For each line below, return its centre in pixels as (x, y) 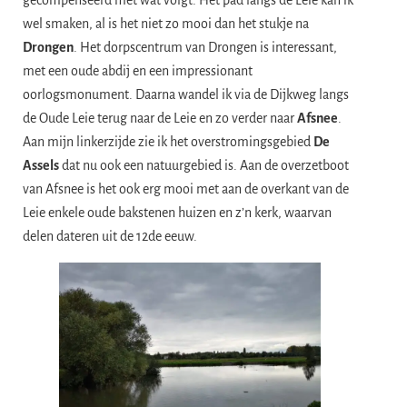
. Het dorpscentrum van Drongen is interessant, (205, 47)
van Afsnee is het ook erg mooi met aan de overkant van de (186, 189)
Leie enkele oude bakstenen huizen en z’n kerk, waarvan (177, 212)
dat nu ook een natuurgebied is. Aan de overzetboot (204, 165)
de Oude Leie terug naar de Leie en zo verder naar (160, 118)
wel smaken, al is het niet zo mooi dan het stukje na (166, 23)
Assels (41, 165)
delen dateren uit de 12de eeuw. (110, 236)
